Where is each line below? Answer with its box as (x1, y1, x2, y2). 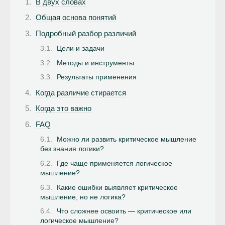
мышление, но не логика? (40, 193, 126, 201)
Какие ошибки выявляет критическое (57, 183, 178, 191)
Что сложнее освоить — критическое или (57, 207, 191, 215)
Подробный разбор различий (36, 29, 136, 38)
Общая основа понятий (36, 13, 116, 22)
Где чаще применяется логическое (57, 159, 172, 167)
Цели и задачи (57, 45, 104, 52)
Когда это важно (36, 104, 91, 113)
